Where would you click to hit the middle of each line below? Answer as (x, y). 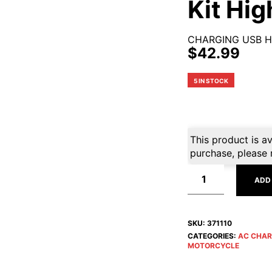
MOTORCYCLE (213, 246)
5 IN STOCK (211, 81)
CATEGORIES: (212, 236)
